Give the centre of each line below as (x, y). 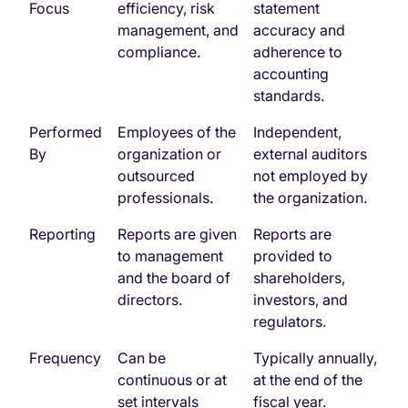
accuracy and (299, 31)
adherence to (298, 52)
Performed (66, 133)
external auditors (310, 154)
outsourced (156, 176)
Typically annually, (315, 358)
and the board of (174, 278)
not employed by (311, 176)
